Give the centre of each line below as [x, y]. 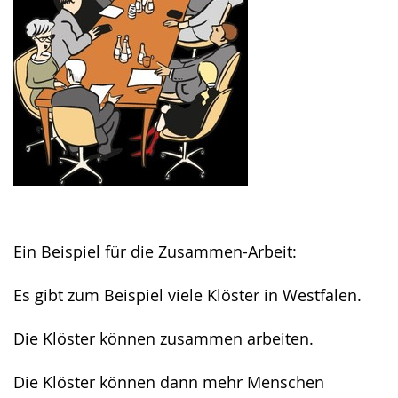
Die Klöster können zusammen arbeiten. [163, 338]
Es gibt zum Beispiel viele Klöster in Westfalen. [187, 295]
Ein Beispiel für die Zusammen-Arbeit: [155, 251]
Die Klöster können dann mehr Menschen [169, 382]
